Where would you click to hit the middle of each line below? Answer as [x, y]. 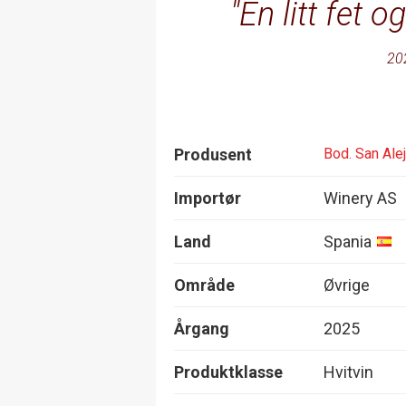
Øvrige [347, 285]
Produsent [213, 154]
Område [204, 285]
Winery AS [360, 198]
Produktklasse [228, 372]
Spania [348, 241]
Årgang [202, 328]
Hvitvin [348, 372]
